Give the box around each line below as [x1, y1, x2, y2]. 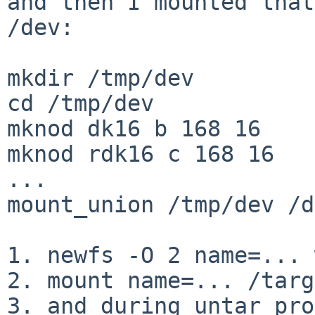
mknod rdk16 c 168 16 [7, 141, 274, 167]
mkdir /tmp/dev [7, 65, 194, 91]
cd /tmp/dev [7, 90, 154, 116]
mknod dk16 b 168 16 [7, 115, 261, 141]
